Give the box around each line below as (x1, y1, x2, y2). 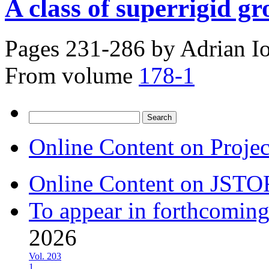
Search (28, 110, 54, 121)
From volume (5, 62, 133, 88)
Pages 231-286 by (5, 35, 180, 61)
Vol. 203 (29, 250, 61, 261)
